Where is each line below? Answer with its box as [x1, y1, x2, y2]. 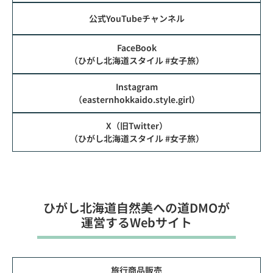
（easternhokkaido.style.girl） [73, 93, 200, 105]
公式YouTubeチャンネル [88, 12, 185, 24]
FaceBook [116, 41, 157, 54]
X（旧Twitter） [105, 119, 168, 132]
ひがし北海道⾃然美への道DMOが [43, 198, 230, 216]
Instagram [115, 80, 158, 93]
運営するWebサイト [81, 213, 192, 231]
